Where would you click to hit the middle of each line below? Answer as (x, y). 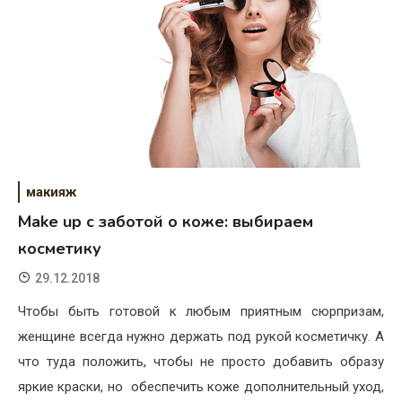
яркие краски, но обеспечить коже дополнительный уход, (201, 387)
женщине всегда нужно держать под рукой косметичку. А (201, 337)
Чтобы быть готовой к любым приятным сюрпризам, (201, 312)
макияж (51, 192)
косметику (60, 249)
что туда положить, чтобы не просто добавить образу (201, 362)
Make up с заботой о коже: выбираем (166, 222)
